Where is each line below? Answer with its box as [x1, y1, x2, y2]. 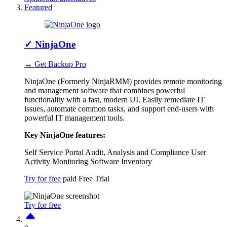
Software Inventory [90, 157, 152, 166]
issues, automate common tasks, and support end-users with [24, 104, 214, 113]
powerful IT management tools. [24, 113, 125, 122]
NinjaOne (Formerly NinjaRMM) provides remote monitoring [24, 77, 222, 86]
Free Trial [79, 174, 109, 183]
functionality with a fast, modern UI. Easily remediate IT [24, 95, 205, 104]
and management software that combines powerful [24, 86, 185, 95]
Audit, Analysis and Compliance [85, 147, 189, 157]
